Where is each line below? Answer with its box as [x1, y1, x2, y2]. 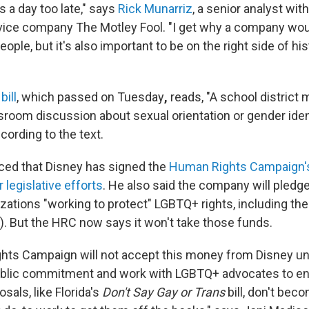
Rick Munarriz [118, 1, 192, 16]
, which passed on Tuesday [17, 90, 164, 104]
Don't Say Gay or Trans [102, 285, 228, 299]
